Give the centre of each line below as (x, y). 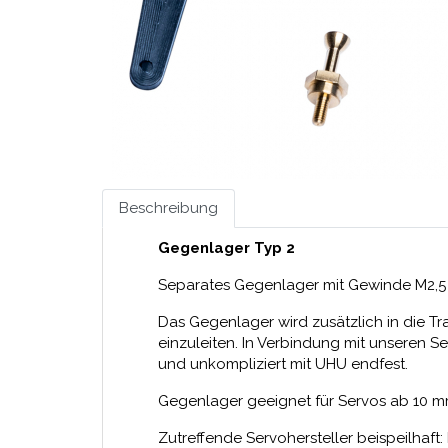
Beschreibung (168, 208)
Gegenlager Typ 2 (226, 248)
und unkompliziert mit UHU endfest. (283, 364)
